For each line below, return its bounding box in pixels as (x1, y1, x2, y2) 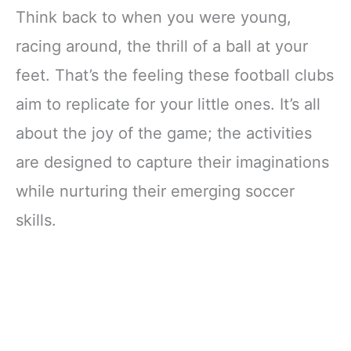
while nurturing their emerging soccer (16, 182, 295, 201)
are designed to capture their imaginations (16, 153, 329, 172)
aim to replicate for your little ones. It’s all (16, 95, 320, 114)
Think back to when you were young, (16, 8, 291, 27)
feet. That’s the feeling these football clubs (16, 66, 334, 85)
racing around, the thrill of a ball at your (16, 37, 308, 56)
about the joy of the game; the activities (16, 124, 312, 143)
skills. (16, 211, 56, 230)
